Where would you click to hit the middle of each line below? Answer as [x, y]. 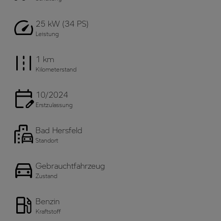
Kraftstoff [48, 211]
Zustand [46, 175]
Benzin [48, 201]
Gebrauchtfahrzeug [70, 166]
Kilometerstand [56, 69]
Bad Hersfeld [59, 130]
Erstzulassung [54, 104]
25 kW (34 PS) [62, 23]
